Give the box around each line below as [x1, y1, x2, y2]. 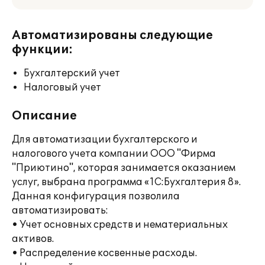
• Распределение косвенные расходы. [12, 247, 197, 259]
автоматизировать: [12, 205, 108, 216]
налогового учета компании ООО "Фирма [12, 148, 216, 160]
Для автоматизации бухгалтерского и [12, 134, 198, 146]
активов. [12, 233, 54, 245]
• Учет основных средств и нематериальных [12, 219, 228, 231]
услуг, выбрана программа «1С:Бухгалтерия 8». [12, 176, 241, 188]
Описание [12, 109, 77, 123]
